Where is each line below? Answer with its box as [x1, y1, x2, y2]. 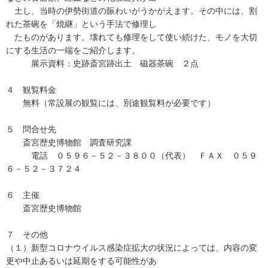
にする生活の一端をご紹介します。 [6, 45, 140, 55]
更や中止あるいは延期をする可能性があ [6, 256, 157, 266]
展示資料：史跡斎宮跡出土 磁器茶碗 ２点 [6, 59, 199, 68]
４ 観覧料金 [6, 85, 56, 95]
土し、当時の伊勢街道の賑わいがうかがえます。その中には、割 [6, 6, 257, 16]
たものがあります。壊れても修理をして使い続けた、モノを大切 [6, 32, 257, 42]
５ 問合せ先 [6, 124, 56, 134]
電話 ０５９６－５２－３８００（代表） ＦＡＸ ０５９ [6, 151, 257, 160]
